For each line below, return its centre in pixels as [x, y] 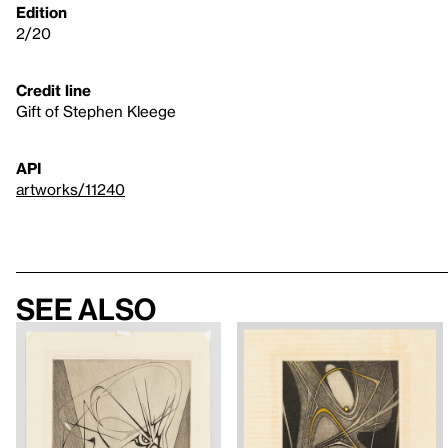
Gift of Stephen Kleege [96, 111]
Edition [41, 12]
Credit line [53, 90]
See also [86, 309]
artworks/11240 [70, 189]
